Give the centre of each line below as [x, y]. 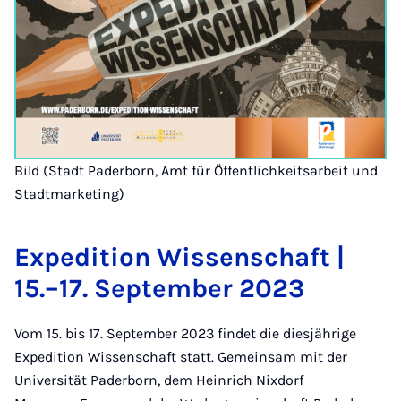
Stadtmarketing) [69, 193]
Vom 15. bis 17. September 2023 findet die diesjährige [185, 333]
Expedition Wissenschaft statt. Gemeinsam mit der [181, 356]
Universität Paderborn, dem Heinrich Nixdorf [159, 380]
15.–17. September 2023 [159, 288]
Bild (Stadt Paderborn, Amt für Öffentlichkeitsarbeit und [196, 170]
